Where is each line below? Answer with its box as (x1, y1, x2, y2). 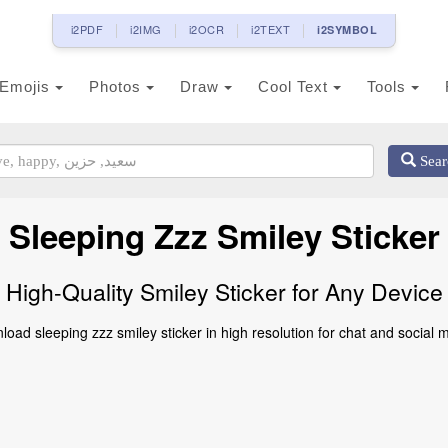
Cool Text (258, 78, 333, 95)
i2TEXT (251, 21, 291, 37)
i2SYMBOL (317, 22, 378, 37)
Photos (89, 78, 146, 95)
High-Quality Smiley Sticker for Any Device (5, 275, 443, 308)
